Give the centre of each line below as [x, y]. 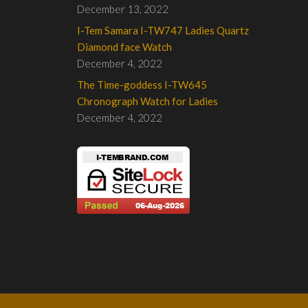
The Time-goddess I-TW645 [142, 85]
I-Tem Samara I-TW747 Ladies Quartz [163, 31]
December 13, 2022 [123, 9]
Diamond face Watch [124, 47]
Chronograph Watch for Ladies [147, 101]
